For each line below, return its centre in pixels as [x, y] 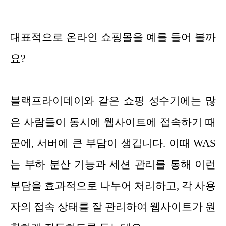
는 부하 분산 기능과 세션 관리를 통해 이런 [113, 165]
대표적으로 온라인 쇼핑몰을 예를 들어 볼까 [113, 38]
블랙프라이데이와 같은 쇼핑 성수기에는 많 [113, 101]
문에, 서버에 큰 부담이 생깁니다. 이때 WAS [113, 144]
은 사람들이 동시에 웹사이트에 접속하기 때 [113, 122]
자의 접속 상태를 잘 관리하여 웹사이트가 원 [113, 207]
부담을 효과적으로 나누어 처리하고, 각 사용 [113, 186]
